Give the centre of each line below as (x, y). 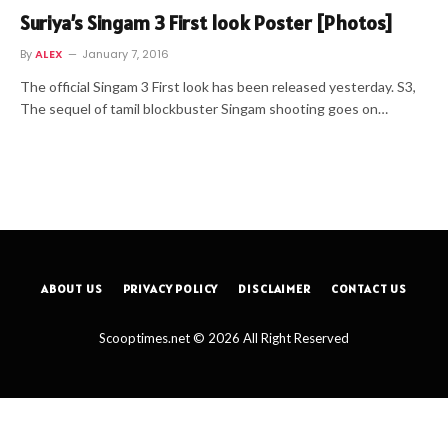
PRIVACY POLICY (170, 288)
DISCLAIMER (274, 288)
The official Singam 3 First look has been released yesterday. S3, (218, 86)
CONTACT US (369, 288)
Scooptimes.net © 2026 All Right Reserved (224, 337)
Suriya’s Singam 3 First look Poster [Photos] (206, 22)
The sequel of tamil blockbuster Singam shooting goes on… (204, 108)
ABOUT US (71, 288)
